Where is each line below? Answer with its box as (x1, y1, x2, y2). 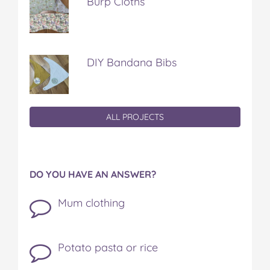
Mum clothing (57, 196, 125, 210)
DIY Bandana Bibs (87, 55, 177, 70)
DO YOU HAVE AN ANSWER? (30, 168, 156, 181)
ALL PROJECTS (106, 111, 164, 123)
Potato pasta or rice (57, 240, 158, 255)
